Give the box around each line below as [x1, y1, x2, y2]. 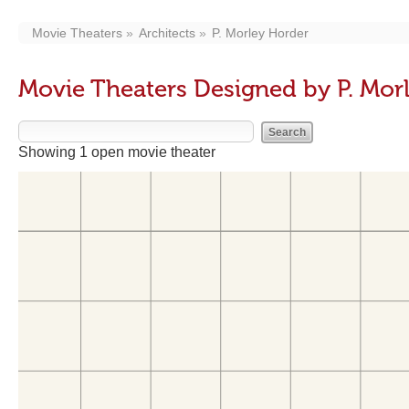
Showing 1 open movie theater [18, 144, 215, 160]
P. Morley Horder [212, 26, 309, 40]
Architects [139, 26, 195, 40]
